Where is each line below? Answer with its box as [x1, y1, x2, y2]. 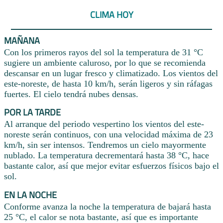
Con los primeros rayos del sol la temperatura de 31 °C [4, 47, 203, 57]
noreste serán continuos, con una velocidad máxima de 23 [4, 129, 213, 140]
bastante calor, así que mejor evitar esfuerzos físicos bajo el [4, 161, 219, 171]
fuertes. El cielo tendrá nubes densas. [4, 89, 138, 99]
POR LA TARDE [4, 106, 61, 119]
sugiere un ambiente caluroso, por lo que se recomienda [4, 57, 206, 68]
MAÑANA [4, 33, 40, 47]
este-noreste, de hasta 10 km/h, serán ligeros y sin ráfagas [4, 78, 213, 89]
